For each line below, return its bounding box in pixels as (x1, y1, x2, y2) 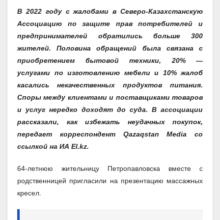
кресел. (17, 189, 41, 197)
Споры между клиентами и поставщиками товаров (17, 93, 203, 101)
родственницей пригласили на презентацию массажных (17, 176, 203, 185)
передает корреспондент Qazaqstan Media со (17, 130, 203, 138)
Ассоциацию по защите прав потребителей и (17, 19, 203, 27)
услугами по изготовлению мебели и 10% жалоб (17, 68, 203, 77)
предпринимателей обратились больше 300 (17, 31, 203, 40)
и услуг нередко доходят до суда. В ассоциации (17, 105, 203, 113)
